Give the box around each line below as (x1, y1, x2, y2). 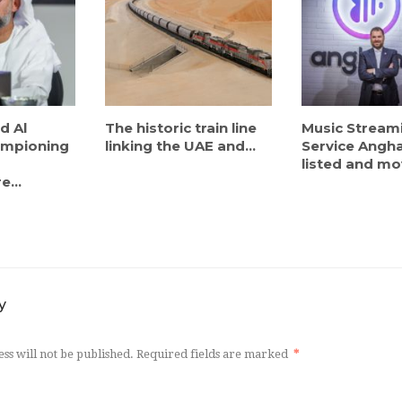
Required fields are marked (136, 347, 292, 362)
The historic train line (105, 119, 258, 137)
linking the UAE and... (105, 137, 257, 155)
